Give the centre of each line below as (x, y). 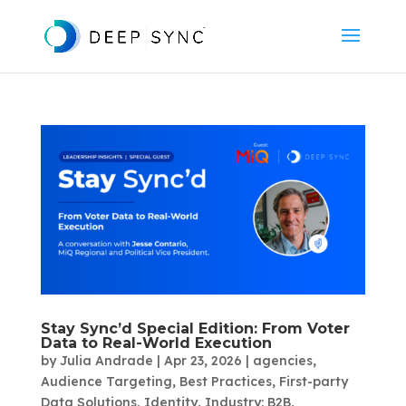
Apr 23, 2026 (203, 361)
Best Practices (225, 382)
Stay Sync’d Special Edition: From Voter (195, 329)
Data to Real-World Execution (156, 343)
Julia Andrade (106, 361)
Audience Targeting (106, 382)
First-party (313, 382)
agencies (282, 361)
